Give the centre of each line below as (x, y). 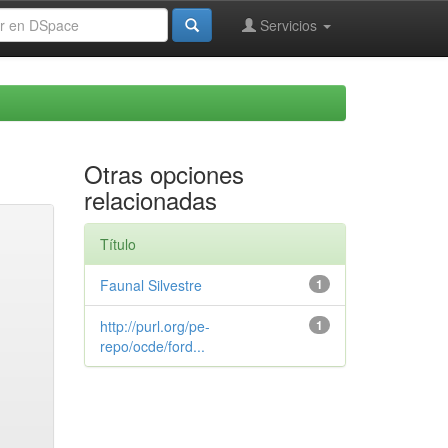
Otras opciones (163, 173)
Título (117, 244)
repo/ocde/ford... (152, 346)
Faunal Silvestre (150, 285)
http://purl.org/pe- (154, 326)
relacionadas (150, 199)
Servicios (288, 25)
